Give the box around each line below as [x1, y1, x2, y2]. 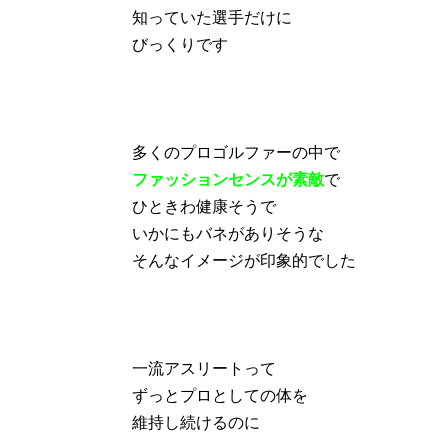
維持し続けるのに [132, 409, 260, 433]
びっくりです [132, 31, 228, 55]
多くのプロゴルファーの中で [132, 139, 340, 163]
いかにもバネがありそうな [132, 220, 324, 244]
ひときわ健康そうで [132, 193, 276, 217]
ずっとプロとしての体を [132, 382, 308, 406]
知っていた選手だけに [132, 4, 292, 28]
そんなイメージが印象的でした [132, 247, 356, 271]
